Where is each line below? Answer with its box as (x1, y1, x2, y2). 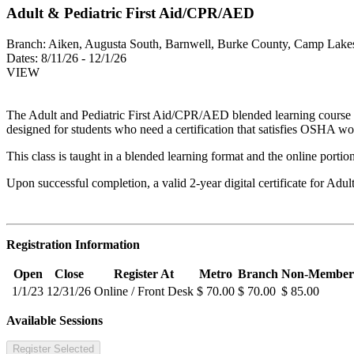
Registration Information (6, 238, 140, 252)
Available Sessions (6, 314, 103, 328)
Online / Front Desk (94, 284, 194, 299)
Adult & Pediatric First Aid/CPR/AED (6, 5, 254, 22)
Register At (114, 267, 174, 281)
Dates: (6, 51, 38, 66)
